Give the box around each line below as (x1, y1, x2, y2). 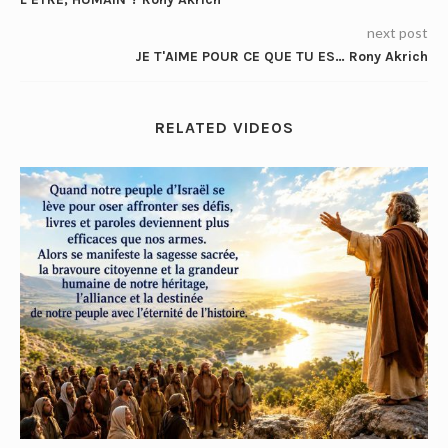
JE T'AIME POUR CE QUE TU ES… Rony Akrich (135, 48, 428, 66)
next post (367, 24, 428, 42)
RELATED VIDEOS (154, 118, 294, 138)
